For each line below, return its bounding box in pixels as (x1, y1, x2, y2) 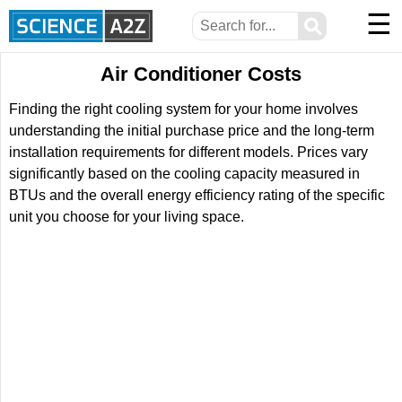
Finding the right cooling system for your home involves (9, 101, 358, 117)
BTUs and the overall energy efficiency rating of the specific (9, 188, 385, 203)
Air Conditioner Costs (100, 63, 301, 85)
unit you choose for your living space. (9, 209, 244, 224)
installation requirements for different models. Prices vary (9, 144, 368, 160)
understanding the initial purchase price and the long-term (9, 123, 374, 138)
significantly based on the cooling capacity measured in (9, 166, 360, 181)
